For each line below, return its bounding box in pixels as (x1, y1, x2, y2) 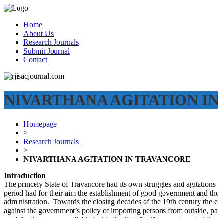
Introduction (4, 171, 46, 180)
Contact (23, 55, 47, 64)
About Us (23, 29, 54, 37)
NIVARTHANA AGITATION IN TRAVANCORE (23, 154, 191, 163)
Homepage (23, 119, 57, 128)
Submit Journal (23, 47, 70, 55)
